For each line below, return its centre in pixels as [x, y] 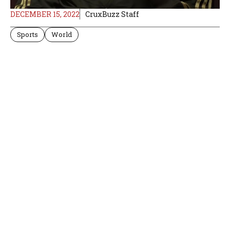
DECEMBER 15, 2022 [45, 14]
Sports [27, 35]
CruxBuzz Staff [112, 14]
